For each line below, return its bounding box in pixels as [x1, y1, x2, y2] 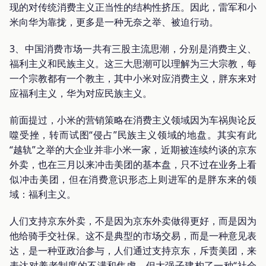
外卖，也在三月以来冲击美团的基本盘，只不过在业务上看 [9, 157, 256, 171]
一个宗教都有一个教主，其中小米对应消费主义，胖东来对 [9, 71, 256, 85]
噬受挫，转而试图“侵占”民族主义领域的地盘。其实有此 [9, 128, 256, 141]
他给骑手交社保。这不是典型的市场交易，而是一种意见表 [9, 229, 256, 242]
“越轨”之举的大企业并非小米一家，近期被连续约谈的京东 [9, 142, 256, 156]
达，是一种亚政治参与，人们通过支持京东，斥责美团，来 [9, 243, 256, 257]
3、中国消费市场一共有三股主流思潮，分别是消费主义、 [9, 42, 256, 55]
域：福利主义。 [9, 187, 76, 201]
